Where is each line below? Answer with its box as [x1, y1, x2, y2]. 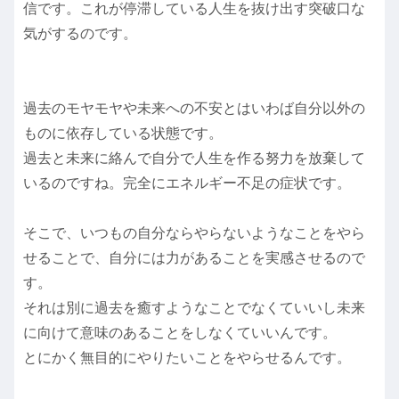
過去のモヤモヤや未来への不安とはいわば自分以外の [23, 101, 365, 117]
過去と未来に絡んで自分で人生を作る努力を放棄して [23, 151, 365, 167]
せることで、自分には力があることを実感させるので [23, 250, 365, 266]
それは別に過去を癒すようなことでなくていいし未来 [23, 300, 365, 316]
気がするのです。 [23, 26, 137, 42]
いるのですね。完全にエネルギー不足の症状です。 [23, 175, 351, 191]
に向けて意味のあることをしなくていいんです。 [23, 325, 337, 341]
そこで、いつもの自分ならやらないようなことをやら [23, 225, 365, 241]
